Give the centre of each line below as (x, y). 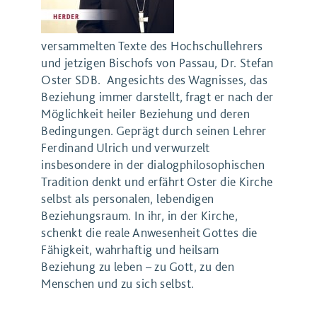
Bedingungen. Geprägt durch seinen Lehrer (154, 131)
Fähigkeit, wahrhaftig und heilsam (130, 250)
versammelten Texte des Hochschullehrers (152, 46)
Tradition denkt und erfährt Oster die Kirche (157, 182)
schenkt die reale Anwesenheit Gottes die (149, 233)
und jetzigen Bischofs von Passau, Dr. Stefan (157, 63)
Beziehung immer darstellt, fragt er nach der (157, 97)
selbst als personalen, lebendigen (128, 199)
